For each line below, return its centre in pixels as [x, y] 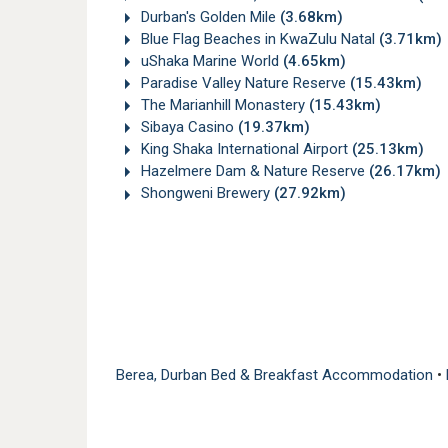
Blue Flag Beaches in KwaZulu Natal [258, 39]
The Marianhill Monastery [223, 105]
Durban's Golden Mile [208, 17]
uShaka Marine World [210, 61]
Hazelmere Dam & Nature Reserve [253, 171]
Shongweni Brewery [205, 193]
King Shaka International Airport [244, 149]
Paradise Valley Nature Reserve [243, 83]
